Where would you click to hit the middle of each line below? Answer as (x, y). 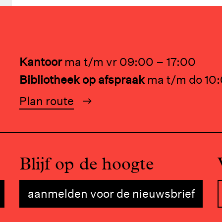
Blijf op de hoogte (86, 163)
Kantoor (41, 61)
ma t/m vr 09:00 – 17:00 (130, 61)
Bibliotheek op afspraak (82, 79)
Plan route (47, 101)
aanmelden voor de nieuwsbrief (111, 193)
